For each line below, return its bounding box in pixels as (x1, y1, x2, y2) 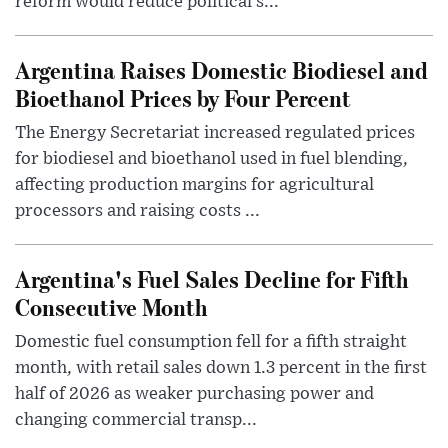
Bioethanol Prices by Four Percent (15, 82, 351, 114)
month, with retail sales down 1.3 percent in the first (15, 359, 427, 378)
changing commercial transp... (15, 411, 257, 430)
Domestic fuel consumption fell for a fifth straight (15, 333, 407, 352)
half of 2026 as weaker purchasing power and (15, 385, 374, 404)
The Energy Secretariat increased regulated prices (15, 124, 415, 143)
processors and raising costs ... (15, 202, 260, 221)
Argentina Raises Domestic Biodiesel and (15, 54, 428, 86)
